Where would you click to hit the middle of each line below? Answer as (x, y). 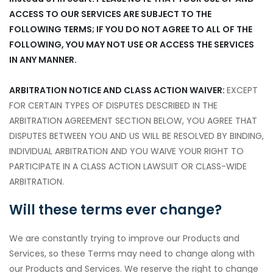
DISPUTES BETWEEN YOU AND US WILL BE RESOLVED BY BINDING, (136, 136)
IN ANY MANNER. (43, 60)
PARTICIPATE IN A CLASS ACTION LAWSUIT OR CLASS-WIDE (128, 166)
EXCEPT (242, 90)
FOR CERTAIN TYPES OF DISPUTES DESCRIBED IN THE (113, 105)
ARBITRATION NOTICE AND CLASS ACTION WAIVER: (118, 90)
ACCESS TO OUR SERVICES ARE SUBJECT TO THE (110, 14)
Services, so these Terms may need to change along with (132, 253)
